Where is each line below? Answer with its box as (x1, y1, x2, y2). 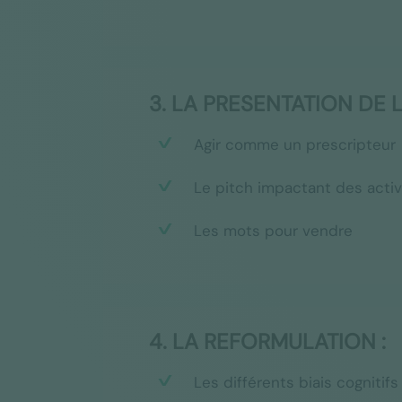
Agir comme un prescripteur (193, 134, 396, 154)
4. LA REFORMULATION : (148, 328, 386, 356)
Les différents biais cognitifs (193, 372, 398, 393)
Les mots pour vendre (193, 220, 353, 240)
